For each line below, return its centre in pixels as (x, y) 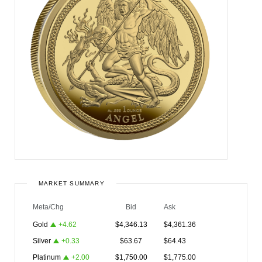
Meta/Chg (48, 207)
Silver (42, 241)
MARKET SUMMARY (72, 183)
